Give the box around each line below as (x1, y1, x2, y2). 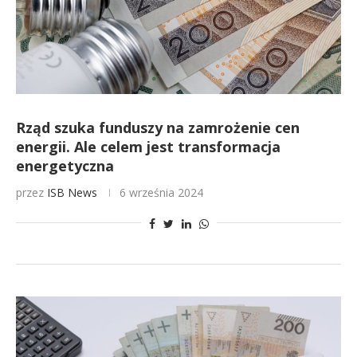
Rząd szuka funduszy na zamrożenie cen (16, 118, 300, 137)
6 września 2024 (120, 185, 203, 200)
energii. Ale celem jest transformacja (16, 137, 280, 156)
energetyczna (16, 156, 114, 175)
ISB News (47, 185, 97, 200)
